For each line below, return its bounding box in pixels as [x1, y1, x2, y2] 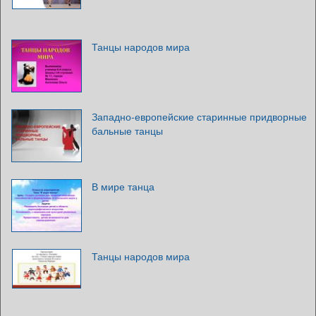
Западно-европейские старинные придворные [92, 109, 307, 123]
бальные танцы [92, 123, 163, 138]
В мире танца [92, 178, 154, 193]
